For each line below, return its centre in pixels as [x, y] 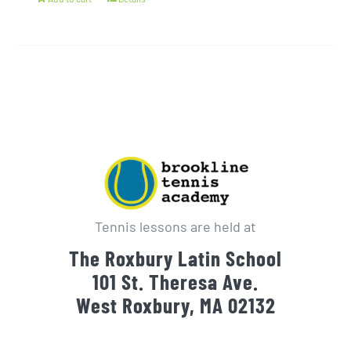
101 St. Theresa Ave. [175, 282]
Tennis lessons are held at [175, 226]
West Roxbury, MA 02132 [175, 305]
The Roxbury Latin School [175, 258]
